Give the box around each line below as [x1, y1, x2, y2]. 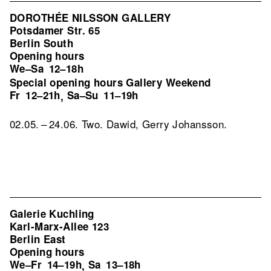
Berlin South [10, 36, 74, 50]
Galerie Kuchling [10, 206, 94, 221]
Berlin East [10, 232, 66, 246]
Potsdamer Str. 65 [10, 23, 100, 38]
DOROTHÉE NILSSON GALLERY [10, 10, 171, 25]
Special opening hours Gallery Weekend [10, 75, 211, 90]
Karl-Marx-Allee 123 [10, 219, 109, 233]
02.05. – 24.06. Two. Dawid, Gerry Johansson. [10, 116, 227, 131]
